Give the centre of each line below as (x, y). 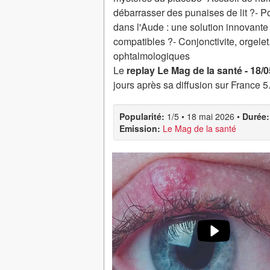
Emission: (140, 128)
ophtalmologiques (152, 56)
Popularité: (142, 116)
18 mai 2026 (211, 116)
